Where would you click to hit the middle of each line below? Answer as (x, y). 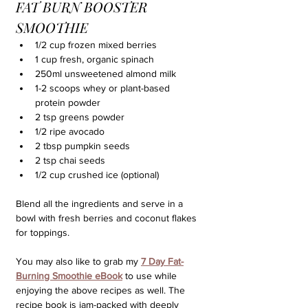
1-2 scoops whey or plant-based (104, 88)
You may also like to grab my (78, 261)
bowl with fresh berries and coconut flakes (108, 218)
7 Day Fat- (162, 261)
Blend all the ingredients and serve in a (101, 203)
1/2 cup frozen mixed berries (96, 45)
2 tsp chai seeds (70, 160)
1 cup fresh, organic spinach (95, 59)
